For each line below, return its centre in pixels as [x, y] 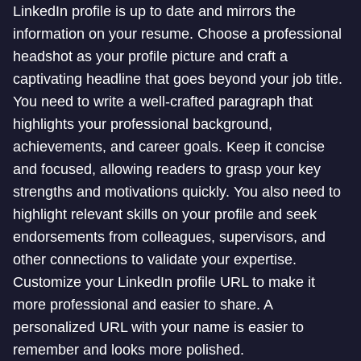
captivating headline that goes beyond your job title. [178, 79]
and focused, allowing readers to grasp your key [167, 169]
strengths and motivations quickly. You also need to [177, 192]
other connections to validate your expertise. [155, 259]
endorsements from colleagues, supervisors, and [169, 237]
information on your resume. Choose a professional [177, 34]
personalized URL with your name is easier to [158, 327]
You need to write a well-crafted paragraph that [163, 102]
